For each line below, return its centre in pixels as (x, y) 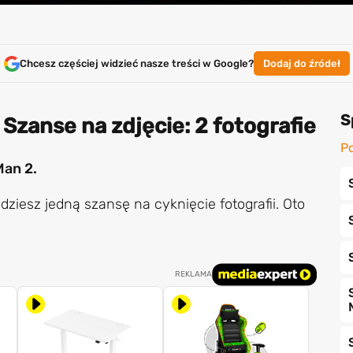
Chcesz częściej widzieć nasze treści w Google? (136, 63)
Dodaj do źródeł (301, 63)
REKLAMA (193, 275)
